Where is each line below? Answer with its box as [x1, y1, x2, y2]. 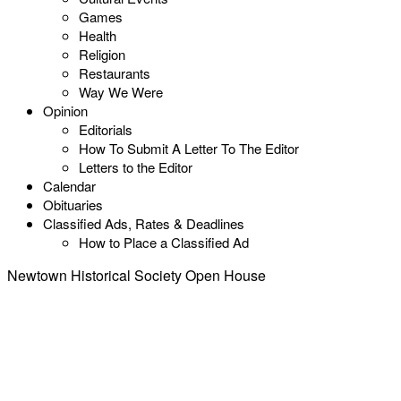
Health [79, 26, 116, 45]
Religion [79, 45, 125, 64]
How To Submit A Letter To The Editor [79, 139, 299, 158]
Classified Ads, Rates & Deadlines [43, 214, 244, 233]
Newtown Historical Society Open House [7, 265, 266, 286]
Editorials [79, 120, 132, 139]
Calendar [43, 176, 96, 195]
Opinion [43, 101, 88, 120]
